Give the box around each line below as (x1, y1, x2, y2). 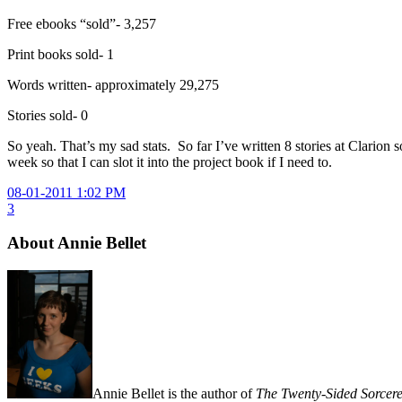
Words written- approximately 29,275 (7, 76, 219, 92)
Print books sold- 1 (7, 46, 114, 62)
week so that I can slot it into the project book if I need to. (7, 153, 332, 170)
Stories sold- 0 (7, 107, 88, 123)
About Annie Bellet (7, 233, 146, 253)
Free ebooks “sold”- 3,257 (7, 15, 156, 31)
